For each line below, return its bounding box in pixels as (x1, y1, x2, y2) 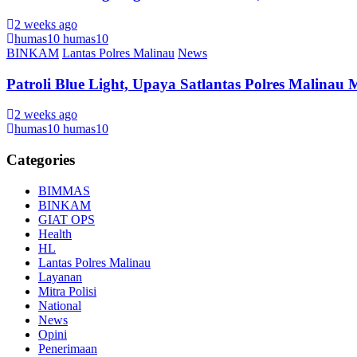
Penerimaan (38, 341, 97, 355)
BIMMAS (38, 183, 90, 198)
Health (38, 226, 72, 241)
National (38, 298, 81, 312)
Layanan (38, 269, 82, 284)
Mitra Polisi (38, 284, 96, 298)
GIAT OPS (38, 212, 95, 226)
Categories (6, 151, 75, 168)
